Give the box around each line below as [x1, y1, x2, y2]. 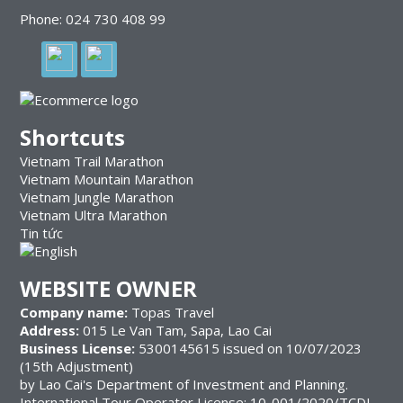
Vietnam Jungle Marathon [19, 187, 174, 206]
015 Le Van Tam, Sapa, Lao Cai [78, 320, 272, 339]
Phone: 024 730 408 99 [19, 9, 166, 28]
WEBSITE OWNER [19, 273, 197, 303]
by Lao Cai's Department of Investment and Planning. [19, 374, 348, 393]
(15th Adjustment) [19, 356, 133, 375]
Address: [19, 320, 79, 339]
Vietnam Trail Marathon [19, 151, 164, 170]
